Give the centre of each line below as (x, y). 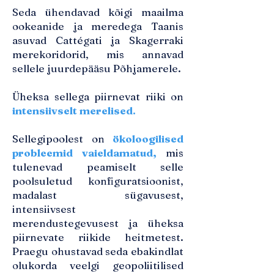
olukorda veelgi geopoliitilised (98, 265)
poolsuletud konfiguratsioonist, (98, 181)
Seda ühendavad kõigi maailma (98, 12)
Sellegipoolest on (62, 139)
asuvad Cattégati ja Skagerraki (98, 40)
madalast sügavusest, (98, 195)
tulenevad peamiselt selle (98, 167)
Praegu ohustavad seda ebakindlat (98, 251)
